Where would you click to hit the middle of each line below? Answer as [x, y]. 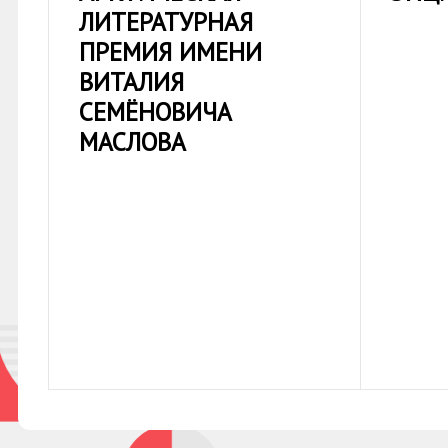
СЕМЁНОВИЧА [155, 112]
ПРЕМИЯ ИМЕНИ [170, 52]
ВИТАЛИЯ [131, 82]
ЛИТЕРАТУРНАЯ [166, 22]
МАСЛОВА [132, 142]
